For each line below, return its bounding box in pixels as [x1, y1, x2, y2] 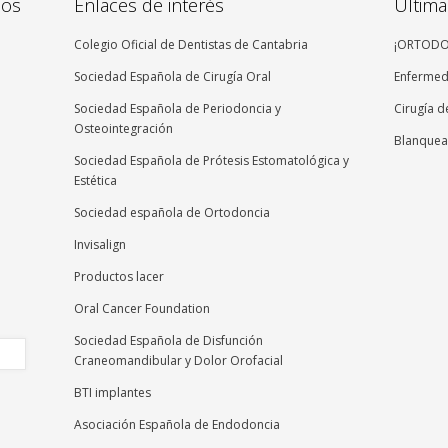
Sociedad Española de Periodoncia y [74, 100, 281, 118]
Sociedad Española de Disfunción [74, 332, 263, 350]
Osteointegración [74, 120, 173, 138]
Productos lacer [74, 268, 164, 286]
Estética [74, 172, 117, 190]
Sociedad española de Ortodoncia [74, 204, 270, 222]
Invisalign [74, 236, 126, 254]
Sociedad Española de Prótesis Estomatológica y [74, 152, 349, 170]
